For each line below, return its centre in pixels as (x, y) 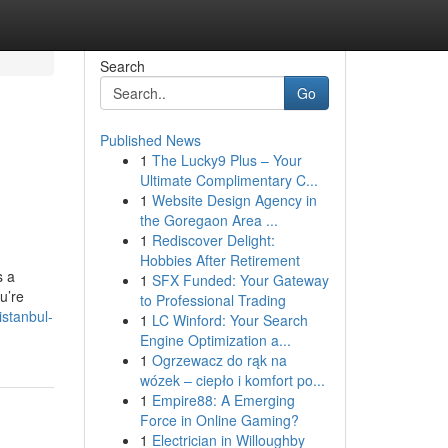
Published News (150, 140)
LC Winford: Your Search (229, 320)
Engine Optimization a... (215, 340)
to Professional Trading (212, 300)
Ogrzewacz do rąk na (219, 360)
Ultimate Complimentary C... (228, 180)
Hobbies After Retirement (219, 260)
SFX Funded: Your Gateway (240, 280)
